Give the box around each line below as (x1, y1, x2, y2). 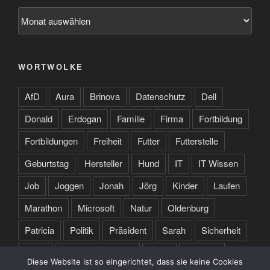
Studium (186, 245, 218, 259)
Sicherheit (201, 223, 240, 236)
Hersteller (84, 156, 122, 169)
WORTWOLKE (18, 61, 84, 73)
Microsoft (78, 201, 115, 214)
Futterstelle (175, 134, 218, 147)
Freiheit (93, 134, 122, 147)
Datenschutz (136, 89, 186, 102)
